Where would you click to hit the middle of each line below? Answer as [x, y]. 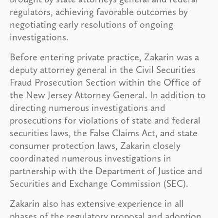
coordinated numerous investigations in [91, 158]
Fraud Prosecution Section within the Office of [105, 82]
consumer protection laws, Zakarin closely [95, 145]
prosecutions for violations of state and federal [105, 120]
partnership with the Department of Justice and [106, 171]
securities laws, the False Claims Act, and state [104, 133]
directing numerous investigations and [88, 107]
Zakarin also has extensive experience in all [97, 203]
